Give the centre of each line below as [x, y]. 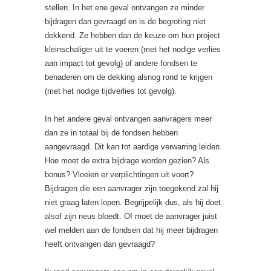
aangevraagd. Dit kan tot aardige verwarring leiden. [133, 147]
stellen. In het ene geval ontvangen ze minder [125, 8]
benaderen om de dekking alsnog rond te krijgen [129, 77]
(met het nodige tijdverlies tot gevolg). [111, 91]
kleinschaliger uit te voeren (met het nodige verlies [133, 49]
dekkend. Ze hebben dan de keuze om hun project [132, 35]
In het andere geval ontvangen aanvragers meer [128, 119]
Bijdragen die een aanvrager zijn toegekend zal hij [132, 188]
